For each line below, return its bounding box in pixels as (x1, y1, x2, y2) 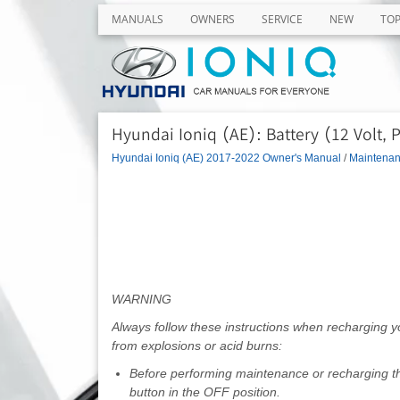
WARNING (111, 291, 171, 306)
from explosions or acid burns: (111, 337, 282, 353)
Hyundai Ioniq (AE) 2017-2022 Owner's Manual (111, 151, 341, 163)
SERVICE (261, 12, 303, 27)
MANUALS (111, 12, 163, 27)
